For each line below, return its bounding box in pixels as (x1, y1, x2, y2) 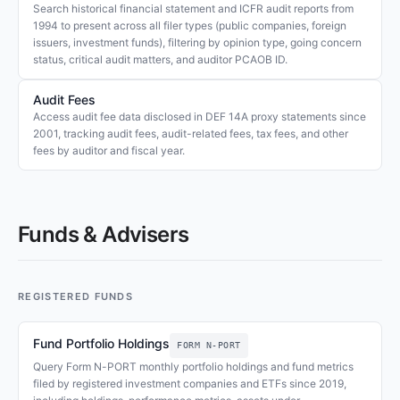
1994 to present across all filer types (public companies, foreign (33, 19, 346, 32)
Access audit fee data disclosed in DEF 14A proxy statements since (33, 110, 366, 123)
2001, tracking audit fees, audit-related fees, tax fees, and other (33, 127, 348, 140)
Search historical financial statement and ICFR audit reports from (33, 2, 354, 15)
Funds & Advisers (18, 221, 189, 247)
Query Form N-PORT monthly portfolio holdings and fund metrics (33, 360, 354, 373)
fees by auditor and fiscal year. (33, 144, 185, 157)
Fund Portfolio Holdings (33, 336, 170, 351)
